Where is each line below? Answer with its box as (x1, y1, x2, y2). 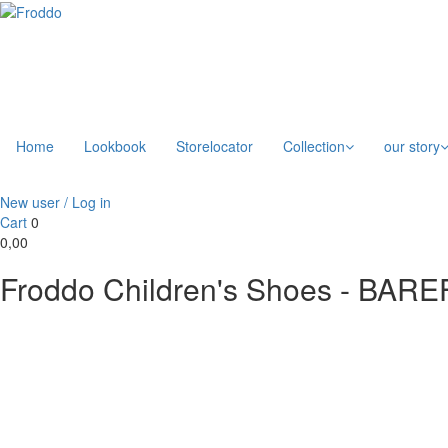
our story (384, 136, 440, 156)
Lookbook (84, 136, 146, 156)
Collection (283, 136, 345, 156)
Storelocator (176, 136, 253, 156)
